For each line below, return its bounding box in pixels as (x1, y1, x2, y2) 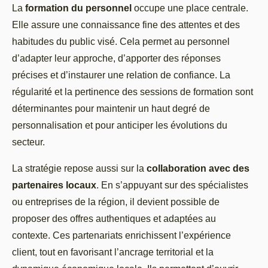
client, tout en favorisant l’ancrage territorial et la (12, 246, 214, 257)
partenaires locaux (12, 179, 96, 190)
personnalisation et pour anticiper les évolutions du (12, 120, 227, 130)
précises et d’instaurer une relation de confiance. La (12, 69, 230, 80)
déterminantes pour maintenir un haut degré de (12, 103, 210, 114)
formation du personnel (25, 2, 132, 13)
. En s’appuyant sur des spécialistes (96, 179, 248, 190)
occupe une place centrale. (132, 2, 248, 13)
